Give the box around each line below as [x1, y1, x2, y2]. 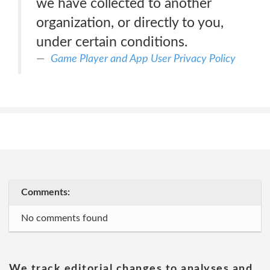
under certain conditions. [36, 35, 187, 49]
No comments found [21, 213, 108, 223]
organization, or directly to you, [36, 16, 224, 30]
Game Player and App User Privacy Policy [51, 53, 236, 64]
